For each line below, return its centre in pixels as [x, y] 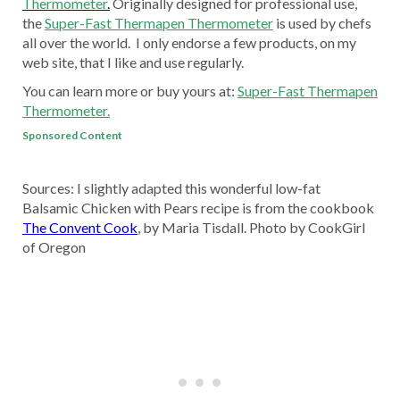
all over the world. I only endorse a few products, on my [189, 42]
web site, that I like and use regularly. [133, 62]
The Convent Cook [80, 227]
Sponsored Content [72, 135]
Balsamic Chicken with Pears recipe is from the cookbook [198, 207]
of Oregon [54, 246]
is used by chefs [322, 22]
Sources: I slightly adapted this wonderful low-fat [171, 187]
